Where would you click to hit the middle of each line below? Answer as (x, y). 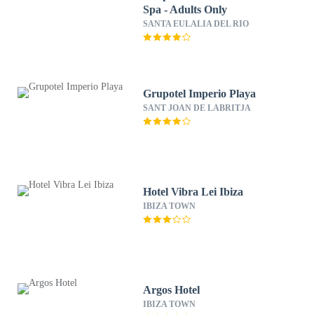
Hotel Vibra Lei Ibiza (193, 192)
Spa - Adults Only (185, 9)
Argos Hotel (172, 290)
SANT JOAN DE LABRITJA (197, 108)
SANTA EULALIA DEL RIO (196, 24)
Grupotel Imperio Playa (200, 94)
